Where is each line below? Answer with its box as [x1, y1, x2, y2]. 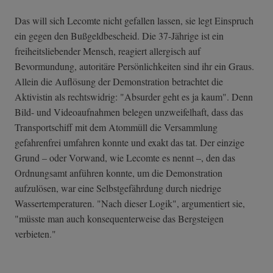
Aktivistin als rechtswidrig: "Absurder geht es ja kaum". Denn [15, 90, 253, 103]
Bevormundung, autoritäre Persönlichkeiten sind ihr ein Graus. [15, 59, 254, 73]
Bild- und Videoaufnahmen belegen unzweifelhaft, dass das [15, 105, 243, 118]
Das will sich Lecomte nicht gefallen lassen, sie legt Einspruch [15, 13, 253, 27]
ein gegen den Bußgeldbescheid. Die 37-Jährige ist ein [15, 29, 224, 42]
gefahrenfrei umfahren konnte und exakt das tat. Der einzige [15, 135, 244, 149]
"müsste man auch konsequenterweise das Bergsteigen [15, 211, 224, 225]
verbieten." [15, 227, 59, 240]
